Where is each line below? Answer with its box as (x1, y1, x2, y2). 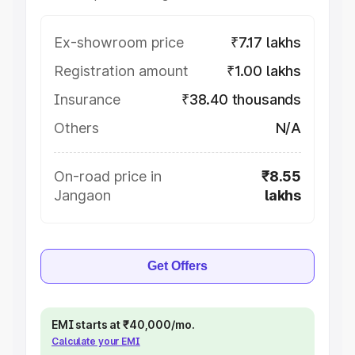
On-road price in (54, 168, 162, 185)
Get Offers (147, 259, 208, 273)
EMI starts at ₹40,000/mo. (52, 318, 195, 331)
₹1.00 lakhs (226, 63, 301, 79)
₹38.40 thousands (181, 91, 301, 108)
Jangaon (54, 187, 111, 204)
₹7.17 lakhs (230, 34, 301, 51)
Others (54, 120, 99, 136)
